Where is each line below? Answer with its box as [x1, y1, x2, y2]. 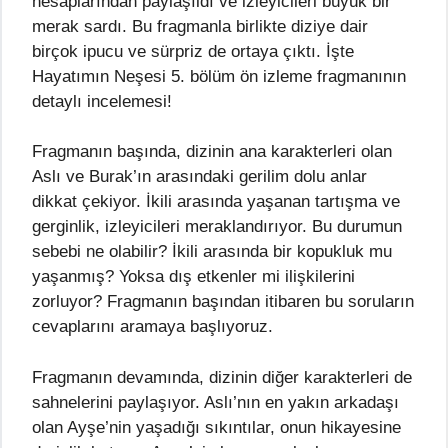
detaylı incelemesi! [32, 91, 172, 111]
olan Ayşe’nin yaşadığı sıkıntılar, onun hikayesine [32, 417, 401, 437]
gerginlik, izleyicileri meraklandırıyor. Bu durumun [32, 217, 402, 237]
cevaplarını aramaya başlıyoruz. [32, 317, 273, 337]
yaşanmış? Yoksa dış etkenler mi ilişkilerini [32, 267, 355, 287]
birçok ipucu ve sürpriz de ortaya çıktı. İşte [32, 41, 354, 61]
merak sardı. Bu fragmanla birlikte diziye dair [32, 16, 368, 36]
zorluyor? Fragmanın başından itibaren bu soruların [32, 292, 414, 312]
